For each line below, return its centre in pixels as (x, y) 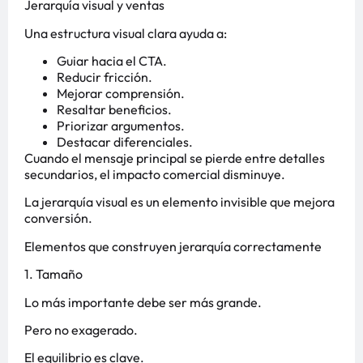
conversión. (58, 218)
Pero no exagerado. (81, 330)
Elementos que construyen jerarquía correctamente (173, 246)
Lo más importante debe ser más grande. (143, 302)
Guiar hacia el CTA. (112, 61)
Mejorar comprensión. (121, 94)
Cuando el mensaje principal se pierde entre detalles (175, 158)
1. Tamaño (53, 274)
